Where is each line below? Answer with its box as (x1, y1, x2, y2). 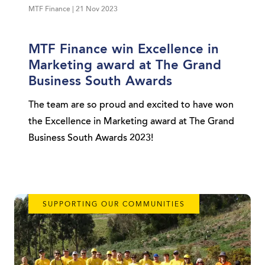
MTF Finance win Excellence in (28, 43, 219, 56)
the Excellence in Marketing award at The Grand (28, 117, 234, 127)
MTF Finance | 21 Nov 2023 (28, 6, 118, 13)
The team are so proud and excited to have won (28, 101, 234, 110)
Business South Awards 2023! (28, 134, 153, 143)
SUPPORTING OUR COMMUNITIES (43, 201, 185, 208)
